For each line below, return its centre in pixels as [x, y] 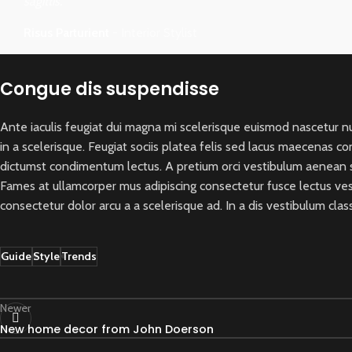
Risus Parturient [68, 32]
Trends [79, 256]
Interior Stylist [159, 32]
